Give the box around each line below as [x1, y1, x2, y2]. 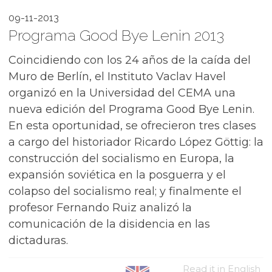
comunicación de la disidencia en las [8, 217, 210, 231]
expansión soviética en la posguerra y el [8, 168, 226, 182]
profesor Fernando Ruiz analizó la [8, 201, 192, 214]
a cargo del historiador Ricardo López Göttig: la [8, 135, 263, 149]
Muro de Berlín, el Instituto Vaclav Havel [8, 70, 226, 83]
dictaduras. [8, 234, 68, 247]
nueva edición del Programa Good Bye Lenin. [8, 103, 254, 116]
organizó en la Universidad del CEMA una [8, 86, 236, 100]
